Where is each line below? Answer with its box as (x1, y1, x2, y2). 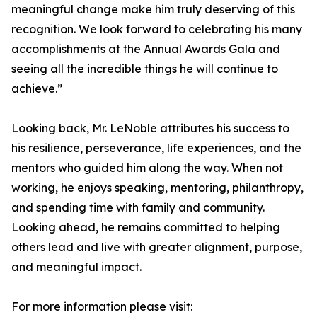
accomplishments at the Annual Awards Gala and (11, 42, 280, 57)
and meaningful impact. (11, 260, 142, 275)
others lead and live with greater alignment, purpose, (11, 240, 302, 255)
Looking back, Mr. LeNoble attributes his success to (11, 121, 289, 136)
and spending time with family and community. (11, 200, 265, 215)
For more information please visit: (11, 299, 192, 314)
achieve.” (11, 81, 63, 96)
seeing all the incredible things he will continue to (11, 62, 278, 76)
